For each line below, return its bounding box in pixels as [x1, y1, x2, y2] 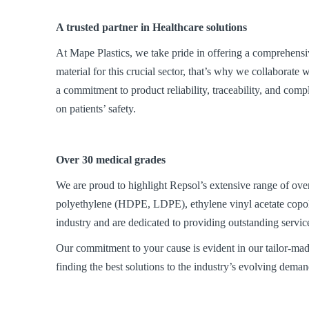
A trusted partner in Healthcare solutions [56, 21, 248, 33]
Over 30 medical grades [56, 153, 166, 166]
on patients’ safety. [56, 102, 137, 114]
